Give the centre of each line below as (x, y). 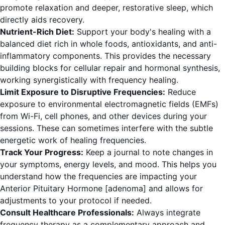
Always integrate (167, 213)
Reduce (181, 92)
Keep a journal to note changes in (148, 152)
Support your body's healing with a (143, 32)
